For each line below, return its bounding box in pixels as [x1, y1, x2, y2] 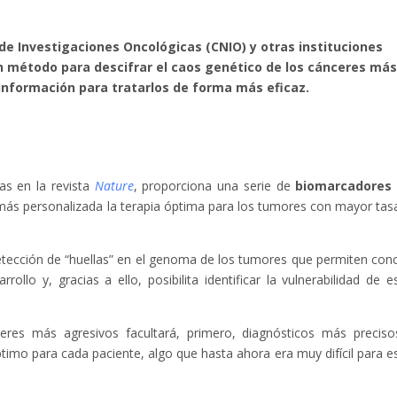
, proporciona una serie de [133, 177, 296, 195]
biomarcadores [295, 177, 393, 195]
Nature [94, 177, 134, 195]
